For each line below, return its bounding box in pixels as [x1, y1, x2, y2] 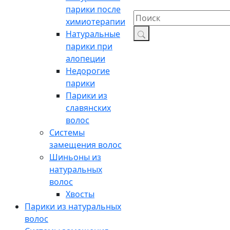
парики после [66, 4, 121, 15]
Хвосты [66, 188, 94, 200]
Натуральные [66, 28, 120, 40]
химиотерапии [66, 16, 125, 28]
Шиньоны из [49, 151, 101, 163]
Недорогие [66, 65, 110, 77]
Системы [49, 127, 85, 139]
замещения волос [49, 139, 122, 151]
